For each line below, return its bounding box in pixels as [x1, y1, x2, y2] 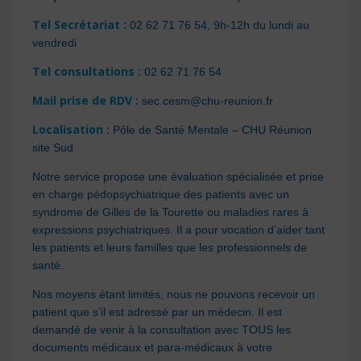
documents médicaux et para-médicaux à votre [32, 341, 272, 354]
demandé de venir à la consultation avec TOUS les [32, 323, 291, 336]
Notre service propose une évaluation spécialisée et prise [32, 170, 324, 183]
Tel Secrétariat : [32, 17, 127, 32]
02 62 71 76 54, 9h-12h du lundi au [127, 19, 309, 31]
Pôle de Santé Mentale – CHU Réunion [110, 123, 312, 136]
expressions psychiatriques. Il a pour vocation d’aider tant [32, 223, 325, 236]
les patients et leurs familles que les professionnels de [32, 241, 307, 254]
